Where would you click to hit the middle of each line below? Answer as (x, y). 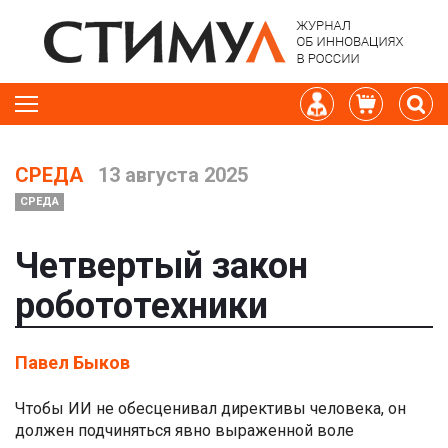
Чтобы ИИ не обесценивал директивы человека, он (210, 408)
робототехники (141, 306)
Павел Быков (72, 362)
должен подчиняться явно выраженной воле (184, 430)
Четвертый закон (161, 266)
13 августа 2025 (170, 175)
